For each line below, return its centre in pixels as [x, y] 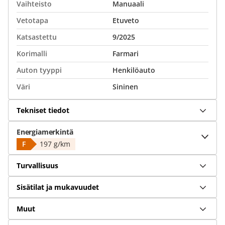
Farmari [126, 53]
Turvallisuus [37, 165]
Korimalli [32, 53]
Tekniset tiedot [43, 110]
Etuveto [126, 20]
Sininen [125, 87]
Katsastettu [37, 37]
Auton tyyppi [39, 70]
